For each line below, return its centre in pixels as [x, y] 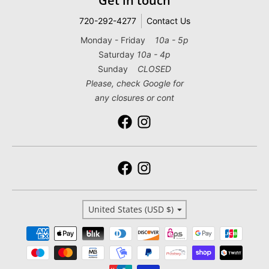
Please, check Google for [134, 83]
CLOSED [154, 69]
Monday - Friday [118, 40]
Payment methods [47, 229]
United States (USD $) [131, 210]
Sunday [118, 69]
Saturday [118, 55]
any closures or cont [134, 98]
